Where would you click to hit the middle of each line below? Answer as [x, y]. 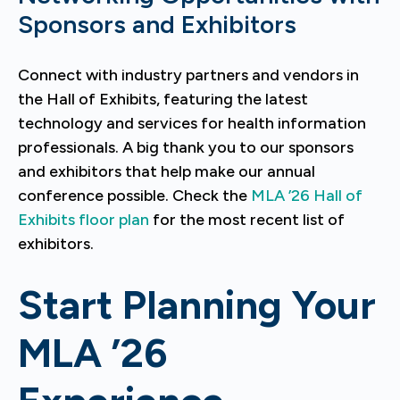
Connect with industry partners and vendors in [188, 75]
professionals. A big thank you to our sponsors [186, 147]
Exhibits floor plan [83, 220]
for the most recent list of [247, 220]
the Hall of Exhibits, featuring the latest [163, 99]
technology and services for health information [192, 123]
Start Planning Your [197, 304]
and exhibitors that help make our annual [167, 171]
